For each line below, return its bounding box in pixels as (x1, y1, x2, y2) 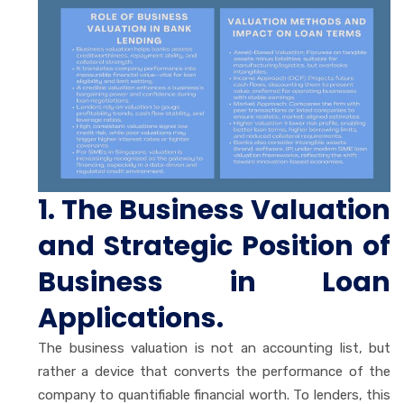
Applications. (38, 298, 224, 337)
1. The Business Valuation (38, 190, 390, 229)
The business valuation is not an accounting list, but (38, 339, 390, 356)
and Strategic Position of (38, 226, 390, 265)
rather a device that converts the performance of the (38, 363, 390, 380)
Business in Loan (38, 262, 390, 301)
